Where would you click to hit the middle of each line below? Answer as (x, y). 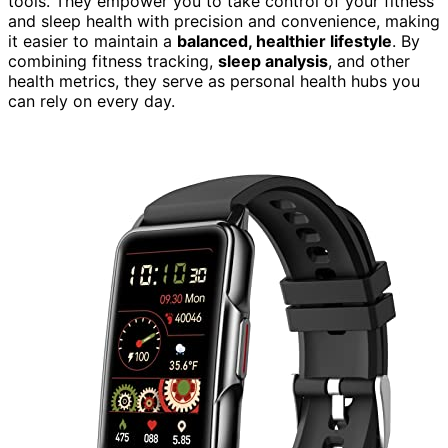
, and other (369, 60)
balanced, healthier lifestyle (284, 40)
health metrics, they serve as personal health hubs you (214, 80)
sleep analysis (273, 60)
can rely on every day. (91, 100)
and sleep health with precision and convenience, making (224, 20)
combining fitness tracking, (113, 60)
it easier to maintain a (92, 40)
